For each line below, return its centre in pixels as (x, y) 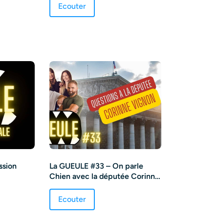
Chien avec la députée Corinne (104, 176)
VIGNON (65, 186)
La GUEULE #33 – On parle (96, 166)
